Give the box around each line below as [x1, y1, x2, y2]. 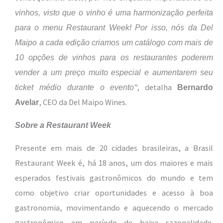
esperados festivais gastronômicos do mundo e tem [15, 173, 213, 183]
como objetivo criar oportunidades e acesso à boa [15, 188, 213, 198]
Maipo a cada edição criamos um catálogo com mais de [15, 37, 213, 47]
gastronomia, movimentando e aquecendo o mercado [15, 203, 213, 213]
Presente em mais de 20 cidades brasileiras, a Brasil [15, 143, 213, 153]
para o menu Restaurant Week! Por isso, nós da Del [15, 22, 213, 32]
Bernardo [177, 82, 214, 92]
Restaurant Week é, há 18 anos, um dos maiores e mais [15, 158, 213, 168]
